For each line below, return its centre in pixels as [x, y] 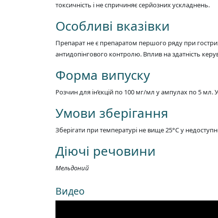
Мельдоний [72, 168]
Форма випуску [103, 75]
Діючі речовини [106, 151]
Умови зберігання [112, 113]
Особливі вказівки [113, 26]
